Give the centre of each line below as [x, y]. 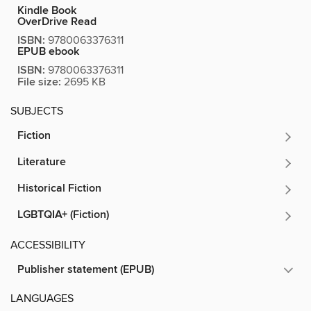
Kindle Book [47, 10]
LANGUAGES [42, 298]
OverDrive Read [57, 22]
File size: [39, 82]
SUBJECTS [37, 111]
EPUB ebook [48, 51]
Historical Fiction [59, 188]
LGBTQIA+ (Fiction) [63, 215]
